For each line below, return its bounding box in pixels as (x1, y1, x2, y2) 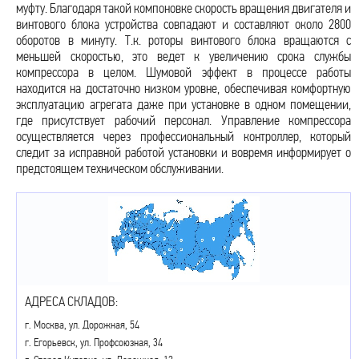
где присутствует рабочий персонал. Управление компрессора (16, 111, 351, 128)
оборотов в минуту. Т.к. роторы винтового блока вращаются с (16, 31, 351, 48)
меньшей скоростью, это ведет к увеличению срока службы (16, 47, 351, 64)
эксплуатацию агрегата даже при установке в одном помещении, (16, 95, 351, 112)
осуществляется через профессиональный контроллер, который (16, 127, 351, 144)
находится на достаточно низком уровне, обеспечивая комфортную (16, 79, 351, 96)
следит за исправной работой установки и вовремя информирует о (16, 143, 351, 160)
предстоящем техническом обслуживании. (16, 159, 224, 176)
